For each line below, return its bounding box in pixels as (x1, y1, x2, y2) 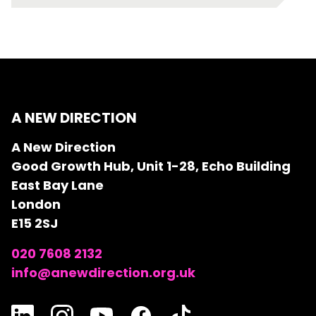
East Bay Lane (11, 176, 104, 194)
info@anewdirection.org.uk (11, 264, 195, 281)
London (11, 195, 61, 213)
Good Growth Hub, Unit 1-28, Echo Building (11, 157, 291, 175)
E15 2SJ (11, 214, 58, 232)
